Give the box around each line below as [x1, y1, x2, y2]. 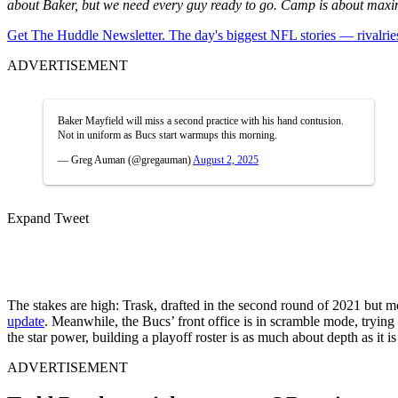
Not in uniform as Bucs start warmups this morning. [58, 128, 277, 141]
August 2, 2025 [193, 153, 259, 166]
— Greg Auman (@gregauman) [58, 153, 193, 166]
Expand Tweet [7, 210, 89, 226]
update [7, 313, 44, 329]
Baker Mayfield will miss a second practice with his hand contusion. [58, 114, 344, 127]
